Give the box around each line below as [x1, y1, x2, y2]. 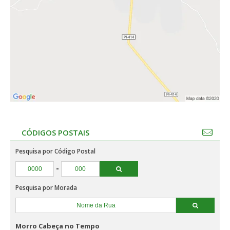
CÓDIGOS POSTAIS [22, 127, 89, 138]
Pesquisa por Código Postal [15, 147, 95, 156]
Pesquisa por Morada [15, 183, 77, 192]
